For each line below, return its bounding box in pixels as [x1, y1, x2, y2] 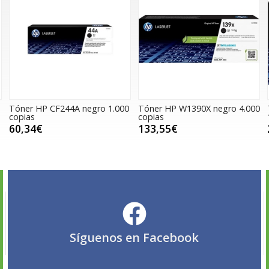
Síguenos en [70, 229, 144, 246]
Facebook [143, 229, 199, 246]
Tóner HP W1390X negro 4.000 [138, 103, 260, 115]
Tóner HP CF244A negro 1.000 [8, 103, 129, 115]
